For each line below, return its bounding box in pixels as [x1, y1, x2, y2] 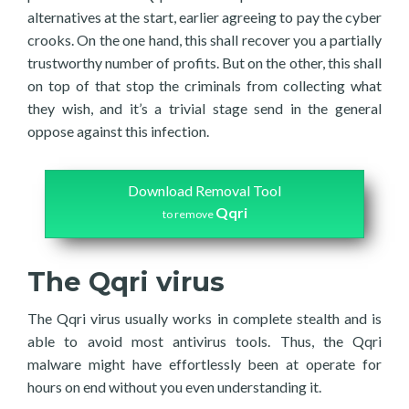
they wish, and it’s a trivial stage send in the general [27, 100, 382, 117]
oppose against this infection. [27, 122, 209, 140]
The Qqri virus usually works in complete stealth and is [27, 309, 382, 327]
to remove [162, 207, 215, 221]
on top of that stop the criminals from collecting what [27, 77, 382, 94]
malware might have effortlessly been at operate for [27, 355, 382, 372]
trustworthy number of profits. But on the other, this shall [27, 54, 382, 71]
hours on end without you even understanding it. [27, 378, 321, 395]
